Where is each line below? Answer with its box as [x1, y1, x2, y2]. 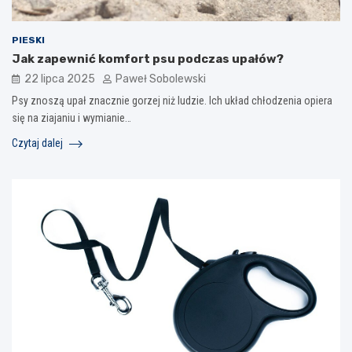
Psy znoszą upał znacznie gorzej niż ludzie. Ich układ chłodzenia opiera [12, 93, 332, 107]
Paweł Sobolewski [115, 71, 206, 86]
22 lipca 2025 [24, 71, 95, 86]
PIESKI [12, 34, 45, 46]
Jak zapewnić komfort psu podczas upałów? [12, 51, 284, 66]
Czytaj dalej [12, 136, 65, 149]
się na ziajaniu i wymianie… [12, 111, 131, 124]
